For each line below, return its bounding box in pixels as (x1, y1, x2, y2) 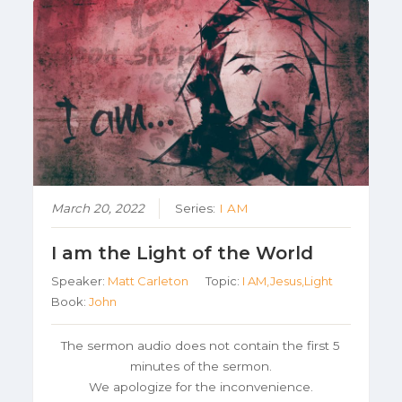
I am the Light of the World (51, 242, 314, 265)
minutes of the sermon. (129, 359, 272, 374)
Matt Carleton (108, 274, 189, 289)
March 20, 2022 (51, 201, 145, 216)
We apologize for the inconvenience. (88, 380, 313, 395)
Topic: (205, 274, 243, 289)
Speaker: (51, 274, 109, 289)
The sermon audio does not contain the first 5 (61, 338, 341, 354)
